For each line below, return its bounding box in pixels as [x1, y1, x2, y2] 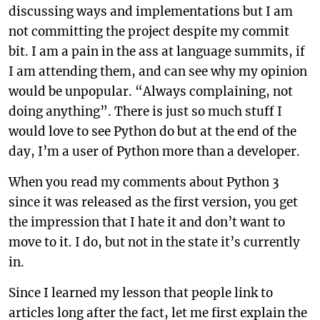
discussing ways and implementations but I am [9, 4, 293, 19]
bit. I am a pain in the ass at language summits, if [9, 44, 305, 59]
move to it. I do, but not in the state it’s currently [9, 234, 300, 250]
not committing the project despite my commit [9, 24, 289, 39]
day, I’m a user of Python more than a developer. [9, 144, 300, 159]
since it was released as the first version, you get [9, 194, 298, 210]
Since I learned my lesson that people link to [9, 285, 273, 301]
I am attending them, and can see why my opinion [9, 64, 307, 79]
